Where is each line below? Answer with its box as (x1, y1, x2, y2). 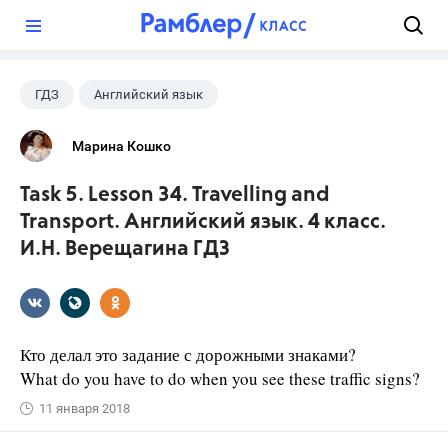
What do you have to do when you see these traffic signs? (20, 367, 420, 390)
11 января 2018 (39, 401, 130, 416)
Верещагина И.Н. (35, 126, 137, 141)
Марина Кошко (72, 138, 171, 154)
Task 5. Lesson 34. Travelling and (20, 185, 330, 206)
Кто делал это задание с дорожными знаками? (20, 343, 356, 366)
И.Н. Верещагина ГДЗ (20, 239, 230, 260)
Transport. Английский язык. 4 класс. (20, 212, 386, 233)
